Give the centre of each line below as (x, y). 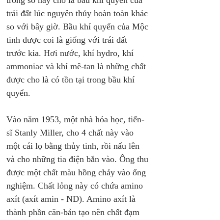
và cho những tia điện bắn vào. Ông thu (79, 159)
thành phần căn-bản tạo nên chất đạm (74, 212)
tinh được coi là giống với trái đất (68, 40)
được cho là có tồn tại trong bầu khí (72, 80)
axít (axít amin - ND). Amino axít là (72, 199)
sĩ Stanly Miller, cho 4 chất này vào (71, 133)
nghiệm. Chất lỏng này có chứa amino (76, 186)
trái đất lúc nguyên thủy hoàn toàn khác (78, 13)
